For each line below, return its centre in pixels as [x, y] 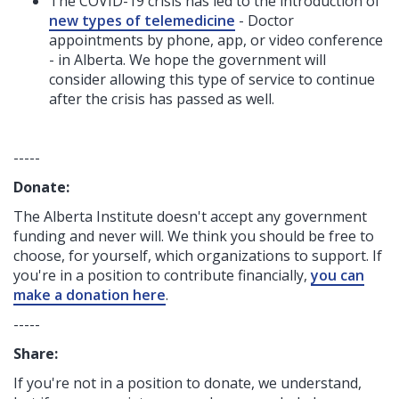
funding [41, 236]
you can [338, 275]
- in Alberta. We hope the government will [187, 59]
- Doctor [265, 20]
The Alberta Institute [85, 216]
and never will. [118, 236]
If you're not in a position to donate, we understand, [187, 383]
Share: [36, 353]
